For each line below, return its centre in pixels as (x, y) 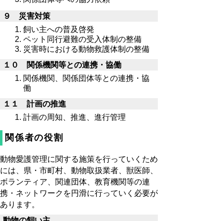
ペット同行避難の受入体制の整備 (83, 39)
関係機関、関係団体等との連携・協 (86, 78)
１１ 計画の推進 (35, 104)
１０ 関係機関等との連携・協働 (62, 65)
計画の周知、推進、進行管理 (74, 117)
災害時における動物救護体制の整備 (87, 49)
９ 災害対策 (27, 16)
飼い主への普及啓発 (59, 30)
